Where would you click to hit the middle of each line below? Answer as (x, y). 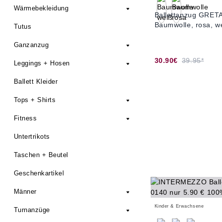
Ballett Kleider (36, 82)
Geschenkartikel (39, 173)
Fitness (26, 118)
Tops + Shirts (35, 100)
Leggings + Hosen (42, 63)
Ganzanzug (31, 45)
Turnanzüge (32, 210)
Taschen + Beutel (41, 155)
